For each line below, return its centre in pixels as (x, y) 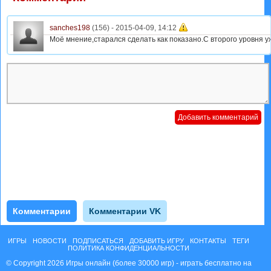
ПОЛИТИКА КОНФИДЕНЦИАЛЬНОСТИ (129, 248)
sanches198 (70, 28)
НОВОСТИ (50, 241)
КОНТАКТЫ (208, 241)
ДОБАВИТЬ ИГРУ (157, 241)
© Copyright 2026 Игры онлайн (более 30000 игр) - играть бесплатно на (129, 263)
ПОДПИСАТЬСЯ (98, 241)
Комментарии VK (125, 211)
